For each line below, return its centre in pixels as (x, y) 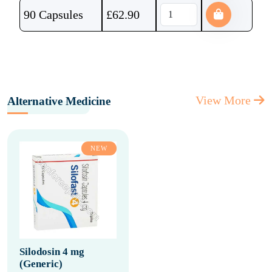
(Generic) (41, 264)
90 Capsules (53, 15)
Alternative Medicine (59, 101)
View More (225, 100)
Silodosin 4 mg (52, 252)
